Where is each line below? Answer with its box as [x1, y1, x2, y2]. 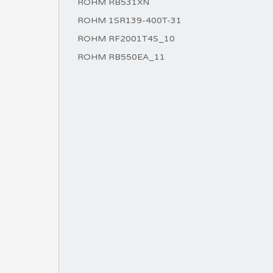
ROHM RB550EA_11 [77, 52, 165, 62]
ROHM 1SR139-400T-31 [77, 15, 182, 26]
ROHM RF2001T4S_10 [77, 34, 175, 44]
